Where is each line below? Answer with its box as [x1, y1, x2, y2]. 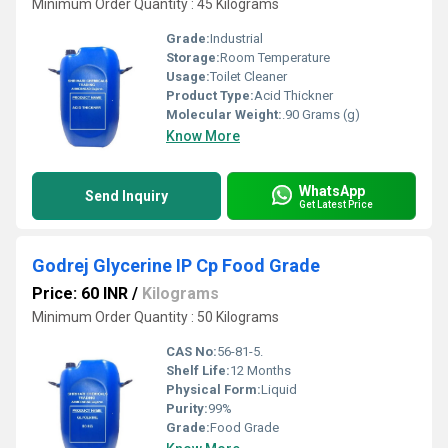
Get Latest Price [299, 198, 373, 210]
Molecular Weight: [166, 107, 282, 122]
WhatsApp [299, 182, 365, 199]
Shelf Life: [166, 363, 230, 378]
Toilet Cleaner [210, 69, 287, 84]
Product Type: [166, 88, 254, 103]
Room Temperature [220, 50, 330, 65]
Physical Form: [166, 382, 261, 397]
